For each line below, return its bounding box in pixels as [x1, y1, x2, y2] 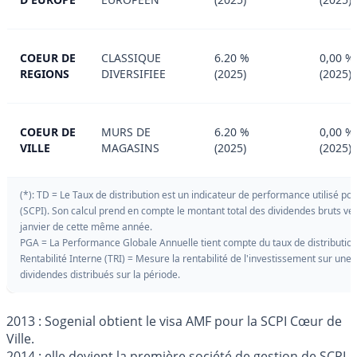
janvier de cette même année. [20, 220, 152, 234]
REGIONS [20, 66, 69, 82]
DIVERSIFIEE [101, 66, 166, 82]
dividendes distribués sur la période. [20, 268, 180, 282]
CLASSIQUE [101, 50, 161, 66]
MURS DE [101, 124, 151, 140]
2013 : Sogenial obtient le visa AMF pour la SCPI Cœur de [6, 312, 342, 331]
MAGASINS [101, 140, 159, 156]
